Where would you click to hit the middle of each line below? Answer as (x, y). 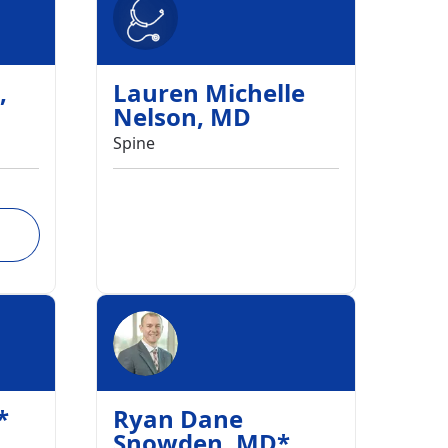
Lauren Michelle (209, 92)
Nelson (155, 116)
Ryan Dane (178, 418)
